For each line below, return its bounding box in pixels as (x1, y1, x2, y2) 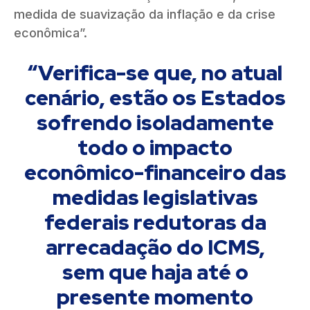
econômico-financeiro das (24, 158, 286, 186)
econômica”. (14, 25, 87, 40)
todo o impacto (77, 133, 232, 161)
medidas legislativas (52, 183, 258, 211)
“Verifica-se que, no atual (28, 58, 282, 86)
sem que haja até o (62, 257, 248, 286)
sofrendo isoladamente (36, 108, 274, 136)
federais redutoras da (44, 208, 266, 236)
